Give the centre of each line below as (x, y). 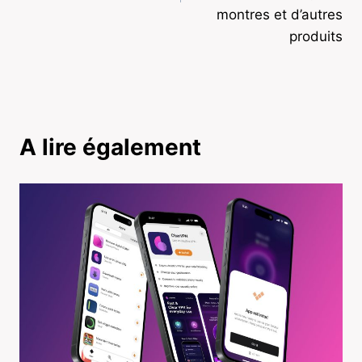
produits (316, 36)
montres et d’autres (280, 14)
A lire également (110, 147)
